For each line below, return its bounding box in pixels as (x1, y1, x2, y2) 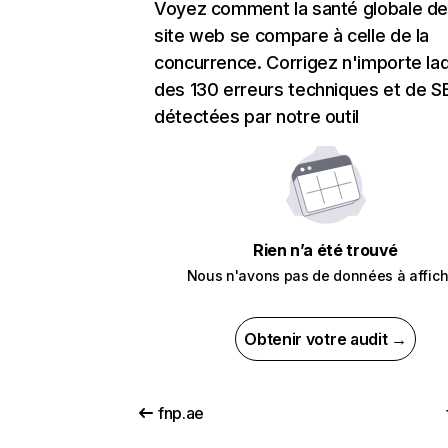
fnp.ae (158, 403, 205, 424)
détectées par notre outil (154, 106, 359, 128)
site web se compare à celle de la (154, 25, 430, 47)
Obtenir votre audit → (244, 329, 407, 350)
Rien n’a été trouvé (252, 240, 399, 261)
